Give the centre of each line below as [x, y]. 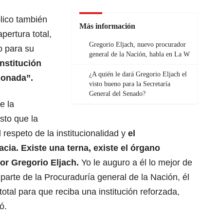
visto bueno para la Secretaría [130, 84]
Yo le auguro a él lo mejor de [137, 163]
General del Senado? [117, 94]
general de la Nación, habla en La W [139, 54]
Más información [107, 26]
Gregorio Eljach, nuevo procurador [137, 45]
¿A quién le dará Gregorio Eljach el [138, 74]
